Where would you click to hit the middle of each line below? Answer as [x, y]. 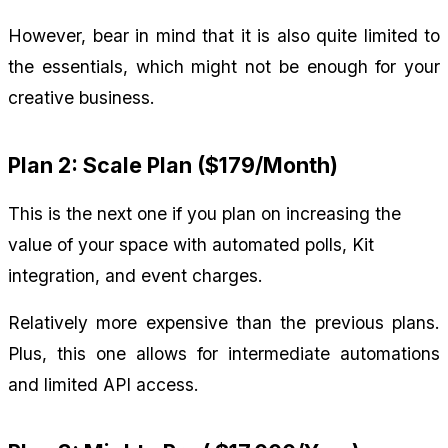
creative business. [81, 97]
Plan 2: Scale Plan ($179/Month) [173, 164]
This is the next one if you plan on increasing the [204, 213]
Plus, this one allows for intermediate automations [224, 353]
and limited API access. [103, 384]
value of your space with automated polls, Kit [191, 244]
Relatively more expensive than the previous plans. [224, 322]
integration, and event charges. [135, 275]
